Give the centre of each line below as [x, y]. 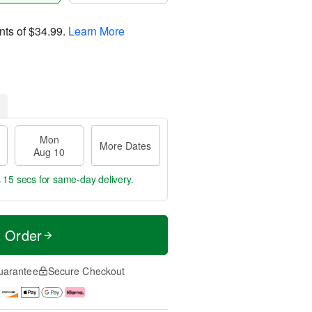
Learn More [96, 31]
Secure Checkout [86, 271]
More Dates [126, 146]
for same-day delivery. [85, 179]
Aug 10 [49, 152]
